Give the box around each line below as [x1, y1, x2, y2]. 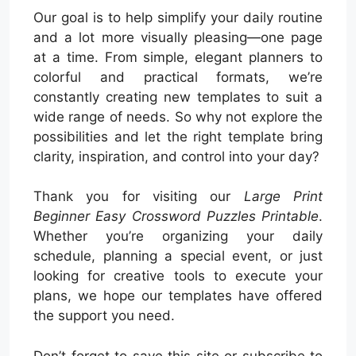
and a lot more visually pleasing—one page [33, 29, 323, 45]
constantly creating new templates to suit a [33, 88, 323, 105]
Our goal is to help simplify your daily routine [33, 9, 323, 25]
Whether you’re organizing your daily [33, 228, 323, 245]
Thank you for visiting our [33, 188, 244, 205]
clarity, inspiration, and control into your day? [33, 148, 319, 164]
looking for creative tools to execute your [33, 268, 323, 284]
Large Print [243, 188, 323, 205]
